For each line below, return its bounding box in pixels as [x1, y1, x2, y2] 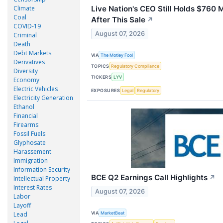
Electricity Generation [13, 94, 73, 102]
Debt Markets [13, 49, 51, 57]
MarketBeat [101, 210, 125, 216]
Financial [13, 111, 38, 120]
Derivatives [13, 58, 45, 66]
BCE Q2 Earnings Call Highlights [91, 172, 208, 182]
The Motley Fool [101, 52, 133, 58]
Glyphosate [13, 138, 46, 147]
